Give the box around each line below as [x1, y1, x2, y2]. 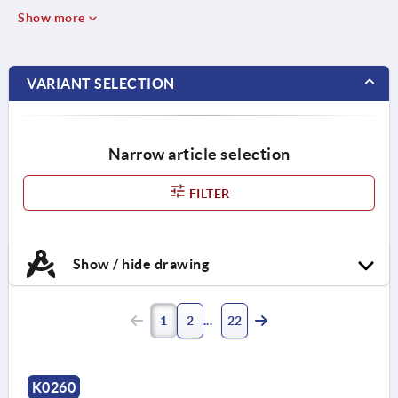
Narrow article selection [107, 144, 291, 163]
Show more [18, 10, 88, 25]
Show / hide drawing [69, 255, 209, 272]
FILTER [186, 186, 230, 201]
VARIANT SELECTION [27, 75, 175, 92]
